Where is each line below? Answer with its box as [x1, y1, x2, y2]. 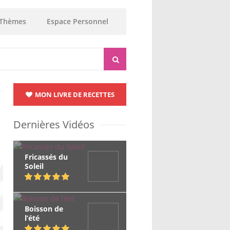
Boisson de [25, 204, 63, 214]
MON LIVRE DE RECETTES [33, 90, 114, 99]
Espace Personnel [47, 16, 108, 26]
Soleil [25, 161, 44, 171]
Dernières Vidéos [13, 118, 94, 131]
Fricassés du [25, 152, 68, 162]
